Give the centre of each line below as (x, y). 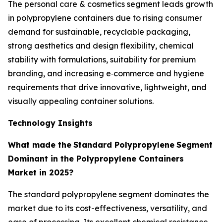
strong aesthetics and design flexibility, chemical (101, 46)
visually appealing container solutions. (81, 101)
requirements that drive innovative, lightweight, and (107, 87)
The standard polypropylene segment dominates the (109, 194)
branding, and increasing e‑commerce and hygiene (106, 74)
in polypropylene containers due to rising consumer (105, 18)
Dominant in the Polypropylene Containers (96, 159)
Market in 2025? (41, 173)
